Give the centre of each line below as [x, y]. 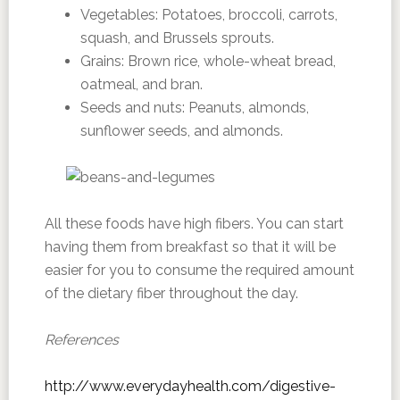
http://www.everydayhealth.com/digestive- [190, 386]
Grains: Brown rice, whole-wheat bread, [208, 61]
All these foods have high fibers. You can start [194, 224]
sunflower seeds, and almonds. [181, 131]
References [81, 340]
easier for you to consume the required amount [199, 270]
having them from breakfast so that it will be [190, 247]
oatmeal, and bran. [141, 84]
